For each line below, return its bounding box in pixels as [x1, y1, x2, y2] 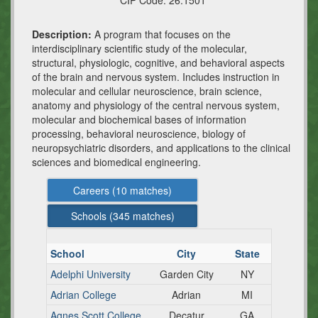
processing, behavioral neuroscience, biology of [32, 126, 246, 141]
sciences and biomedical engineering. [32, 155, 201, 169]
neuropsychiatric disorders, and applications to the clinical [32, 141, 290, 155]
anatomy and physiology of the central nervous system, [32, 98, 280, 112]
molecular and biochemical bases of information [32, 112, 246, 126]
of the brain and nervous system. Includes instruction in [32, 70, 280, 84]
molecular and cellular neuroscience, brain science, [32, 84, 262, 98]
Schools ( [70, 209, 113, 223]
